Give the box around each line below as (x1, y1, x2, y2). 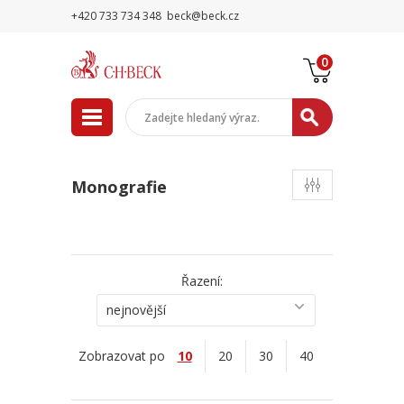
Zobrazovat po (78, 347, 165, 364)
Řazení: (181, 272, 223, 289)
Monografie (71, 176, 167, 197)
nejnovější (106, 301, 166, 318)
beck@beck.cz (164, 8, 242, 23)
